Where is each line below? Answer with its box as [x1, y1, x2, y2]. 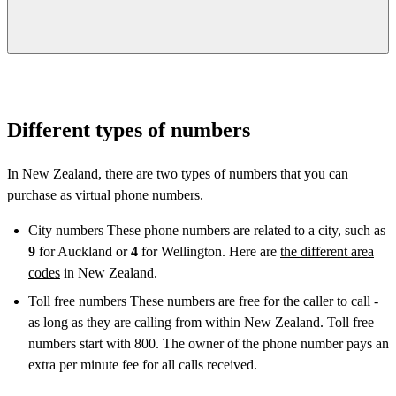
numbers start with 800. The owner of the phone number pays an [28, 335, 389, 351]
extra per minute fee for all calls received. [28, 356, 257, 372]
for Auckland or [35, 243, 131, 259]
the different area [280, 243, 374, 259]
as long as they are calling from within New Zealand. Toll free [28, 314, 374, 330]
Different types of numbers [7, 118, 250, 141]
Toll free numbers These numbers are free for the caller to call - [28, 293, 378, 308]
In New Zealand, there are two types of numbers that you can [7, 165, 348, 181]
